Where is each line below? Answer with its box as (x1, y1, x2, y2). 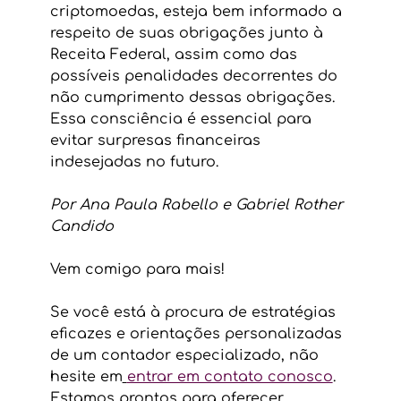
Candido (49, 218, 114, 235)
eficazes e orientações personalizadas (49, 325, 346, 342)
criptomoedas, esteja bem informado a (49, 3, 346, 20)
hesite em (49, 368, 123, 385)
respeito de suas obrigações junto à (49, 24, 328, 41)
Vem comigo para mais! (49, 260, 225, 277)
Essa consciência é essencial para (49, 110, 316, 127)
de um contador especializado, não (49, 346, 323, 363)
